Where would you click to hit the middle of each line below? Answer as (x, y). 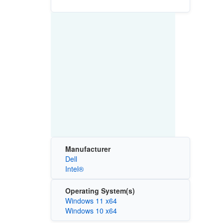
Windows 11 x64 (91, 201)
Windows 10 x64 (91, 211)
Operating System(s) (100, 191)
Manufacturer (88, 149)
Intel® (74, 168)
